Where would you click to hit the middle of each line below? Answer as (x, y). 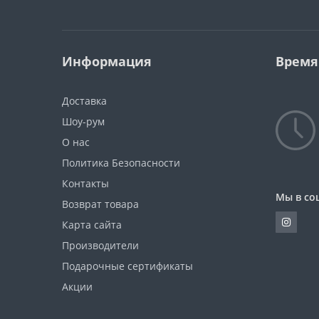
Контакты (85, 183)
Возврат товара (100, 204)
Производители (100, 245)
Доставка (84, 100)
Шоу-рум (83, 121)
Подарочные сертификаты (127, 266)
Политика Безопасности (121, 162)
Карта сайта (92, 224)
